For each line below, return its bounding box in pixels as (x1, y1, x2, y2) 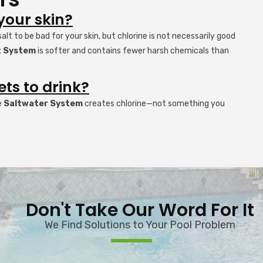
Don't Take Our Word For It (26, 198, 254, 222)
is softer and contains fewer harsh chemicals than (36, 46, 229, 56)
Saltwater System (4, 99, 83, 109)
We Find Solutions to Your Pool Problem (45, 218, 235, 231)
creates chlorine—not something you (83, 99, 225, 109)
